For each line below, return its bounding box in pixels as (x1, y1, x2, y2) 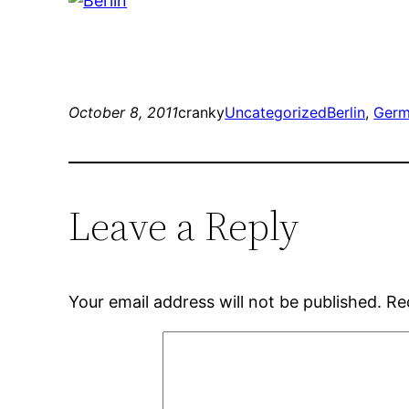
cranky (178, 103, 225, 122)
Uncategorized (225, 103, 328, 122)
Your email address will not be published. (68, 292, 383, 312)
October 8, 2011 (68, 103, 179, 122)
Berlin (327, 103, 366, 122)
